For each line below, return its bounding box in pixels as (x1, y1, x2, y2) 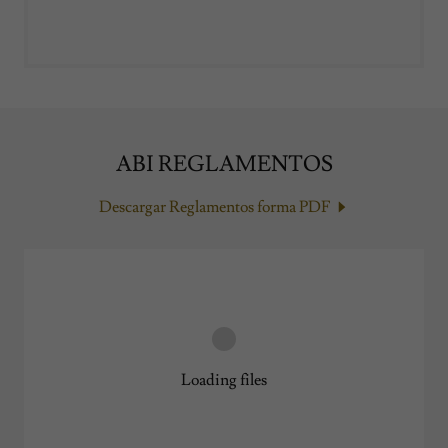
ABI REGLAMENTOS (115, 150, 333, 179)
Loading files (181, 370, 267, 390)
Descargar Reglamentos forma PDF (98, 197, 330, 217)
